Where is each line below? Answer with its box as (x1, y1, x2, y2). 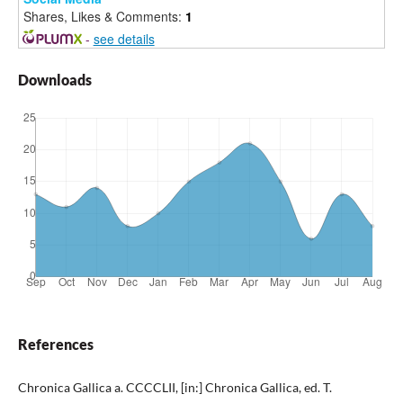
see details (93, 30, 155, 48)
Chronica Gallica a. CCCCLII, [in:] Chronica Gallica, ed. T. (18, 380, 332, 395)
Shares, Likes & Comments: (23, 7, 185, 25)
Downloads (18, 71, 92, 88)
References (18, 336, 94, 353)
